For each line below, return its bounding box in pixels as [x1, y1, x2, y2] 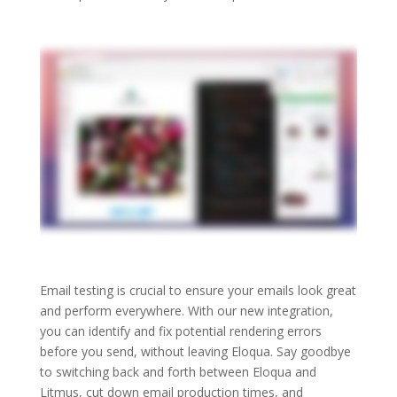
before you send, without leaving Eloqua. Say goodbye [39, 343, 351, 361]
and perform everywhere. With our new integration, [39, 302, 333, 320]
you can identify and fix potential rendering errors [39, 323, 322, 340]
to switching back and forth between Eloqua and [39, 363, 316, 381]
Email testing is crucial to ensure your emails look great [39, 282, 356, 300]
